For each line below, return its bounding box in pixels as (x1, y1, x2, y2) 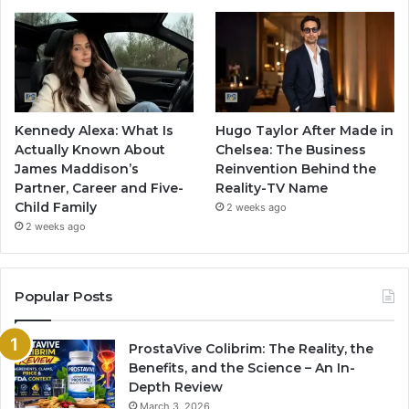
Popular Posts (15, 288, 112, 306)
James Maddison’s (15, 161, 139, 178)
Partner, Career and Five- (15, 180, 184, 197)
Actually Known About (15, 142, 165, 159)
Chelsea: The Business (215, 142, 367, 159)
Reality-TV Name (215, 180, 329, 197)
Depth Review (129, 379, 223, 396)
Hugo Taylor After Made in (215, 122, 394, 140)
